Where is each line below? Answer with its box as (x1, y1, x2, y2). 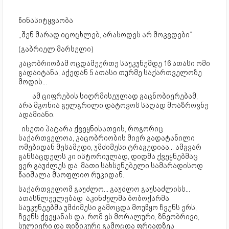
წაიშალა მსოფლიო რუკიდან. (18, 170, 124, 180)
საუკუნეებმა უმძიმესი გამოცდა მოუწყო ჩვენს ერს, (18, 203, 197, 213)
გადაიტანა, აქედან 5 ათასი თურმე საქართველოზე (18, 68, 202, 78)
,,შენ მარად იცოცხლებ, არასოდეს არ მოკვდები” (18, 30, 192, 40)
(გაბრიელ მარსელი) (18, 44, 94, 54)
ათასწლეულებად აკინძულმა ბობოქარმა (18, 194, 169, 203)
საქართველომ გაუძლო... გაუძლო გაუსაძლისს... (18, 185, 190, 194)
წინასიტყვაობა (18, 16, 73, 26)
